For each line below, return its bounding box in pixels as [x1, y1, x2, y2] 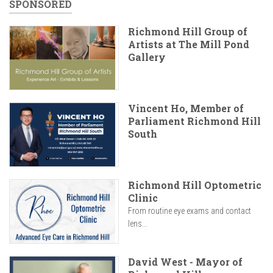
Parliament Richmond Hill [128, 115, 261, 128]
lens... [128, 219, 147, 229]
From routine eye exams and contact [128, 206, 251, 216]
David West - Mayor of [128, 255, 243, 269]
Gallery [128, 51, 166, 63]
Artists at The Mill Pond [128, 38, 249, 51]
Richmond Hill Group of [128, 25, 247, 38]
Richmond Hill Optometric [128, 179, 261, 192]
